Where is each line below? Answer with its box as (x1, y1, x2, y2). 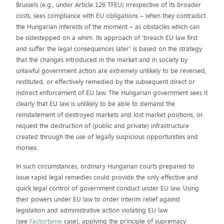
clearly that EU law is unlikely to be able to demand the (16, 99, 175, 108)
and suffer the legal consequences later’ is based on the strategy (16, 44, 202, 53)
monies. (16, 143, 38, 152)
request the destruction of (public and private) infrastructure (16, 121, 189, 130)
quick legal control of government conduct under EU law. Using (16, 183, 199, 193)
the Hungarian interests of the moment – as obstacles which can (16, 22, 200, 31)
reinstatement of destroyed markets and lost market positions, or (16, 110, 203, 119)
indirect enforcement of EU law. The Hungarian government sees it (16, 88, 208, 97)
